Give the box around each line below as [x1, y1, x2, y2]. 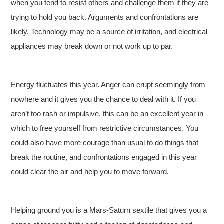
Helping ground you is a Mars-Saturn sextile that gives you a [11, 206, 207, 214]
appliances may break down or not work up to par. [11, 42, 173, 50]
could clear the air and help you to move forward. [11, 167, 169, 176]
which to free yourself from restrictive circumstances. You [11, 124, 199, 132]
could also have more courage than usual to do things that [11, 138, 199, 147]
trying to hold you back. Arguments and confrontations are [11, 13, 199, 21]
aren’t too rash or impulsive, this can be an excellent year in [11, 109, 204, 118]
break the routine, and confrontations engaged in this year [11, 153, 197, 161]
